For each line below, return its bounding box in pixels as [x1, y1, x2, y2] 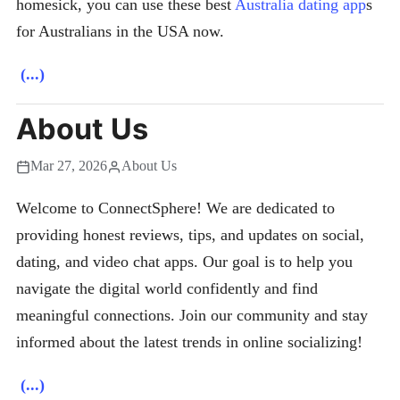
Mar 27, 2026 [30, 158, 107, 175]
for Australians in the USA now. [16, 22, 224, 41]
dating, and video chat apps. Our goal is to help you [16, 253, 353, 271]
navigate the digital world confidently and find [16, 279, 318, 298]
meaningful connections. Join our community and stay [16, 306, 368, 325]
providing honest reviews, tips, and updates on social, [16, 226, 364, 245]
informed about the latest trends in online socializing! [16, 333, 362, 352]
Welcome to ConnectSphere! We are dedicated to [16, 199, 335, 218]
